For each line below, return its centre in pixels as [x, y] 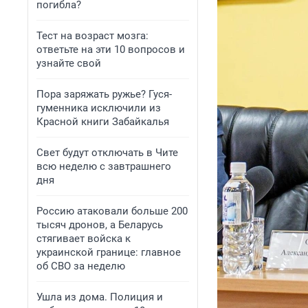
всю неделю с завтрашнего [104, 166]
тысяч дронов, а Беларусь [100, 225]
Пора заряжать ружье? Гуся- [104, 94]
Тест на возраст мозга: [92, 36]
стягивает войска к [84, 239]
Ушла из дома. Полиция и [100, 297]
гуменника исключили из [99, 108]
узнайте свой [69, 63]
